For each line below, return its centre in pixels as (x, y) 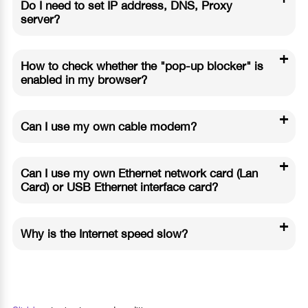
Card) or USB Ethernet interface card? (119, 187)
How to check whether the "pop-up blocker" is (142, 66)
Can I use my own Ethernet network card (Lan (139, 173)
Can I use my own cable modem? (108, 126)
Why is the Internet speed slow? (104, 233)
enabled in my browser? (84, 79)
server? (40, 19)
